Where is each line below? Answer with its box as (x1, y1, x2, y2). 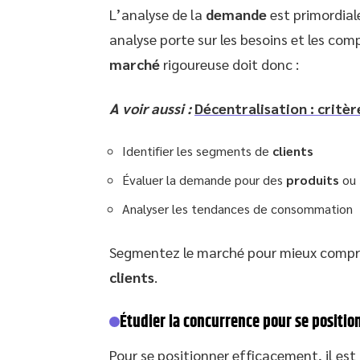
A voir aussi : (109, 98, 191, 117)
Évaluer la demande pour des (122, 170, 286, 188)
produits (286, 170, 339, 188)
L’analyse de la (109, 4, 206, 23)
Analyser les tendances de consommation (122, 199, 353, 217)
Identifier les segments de (122, 141, 272, 159)
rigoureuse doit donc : (160, 54, 299, 73)
